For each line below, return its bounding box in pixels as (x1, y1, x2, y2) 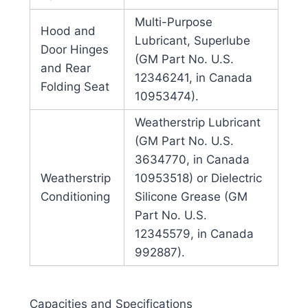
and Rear (40, 61, 91, 76)
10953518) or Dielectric (134, 171, 262, 186)
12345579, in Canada (134, 227, 254, 241)
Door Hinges (40, 43, 109, 57)
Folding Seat (40, 80, 109, 94)
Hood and (40, 24, 96, 38)
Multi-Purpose (134, 15, 212, 30)
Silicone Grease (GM (134, 190, 247, 204)
